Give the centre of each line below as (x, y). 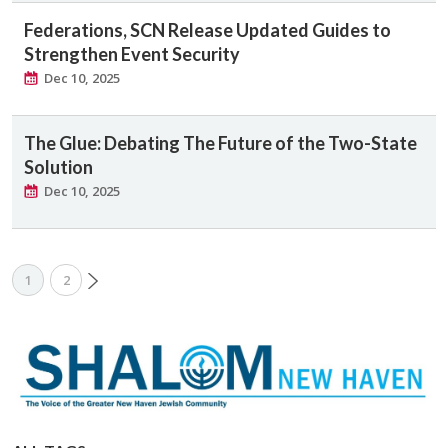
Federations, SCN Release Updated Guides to (207, 29)
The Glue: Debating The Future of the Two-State (220, 142)
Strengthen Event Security (132, 53)
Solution (58, 166)
